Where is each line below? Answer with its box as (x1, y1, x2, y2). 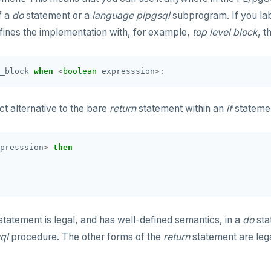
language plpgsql (92, 10, 170, 21)
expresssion (102, 67, 155, 76)
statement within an (136, 103, 226, 114)
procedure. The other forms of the (8, 231, 163, 243)
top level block (192, 27, 258, 38)
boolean (63, 67, 97, 76)
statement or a (24, 10, 92, 21)
